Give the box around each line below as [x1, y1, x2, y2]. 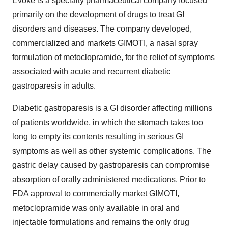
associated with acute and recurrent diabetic [12, 67, 170, 76]
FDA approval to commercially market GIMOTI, [12, 189, 179, 198]
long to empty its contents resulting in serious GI [12, 132, 184, 141]
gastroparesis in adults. [12, 81, 96, 91]
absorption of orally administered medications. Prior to [12, 175, 206, 184]
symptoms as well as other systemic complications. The [12, 147, 211, 156]
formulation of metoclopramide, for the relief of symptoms [12, 53, 215, 62]
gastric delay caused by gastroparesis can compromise [12, 161, 210, 170]
